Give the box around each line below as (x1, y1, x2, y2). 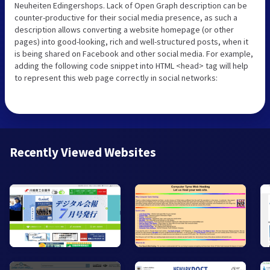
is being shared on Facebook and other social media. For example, (14, 48, 253, 59)
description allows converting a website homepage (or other (14, 24, 234, 35)
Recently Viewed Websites (10, 143, 156, 160)
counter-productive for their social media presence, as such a (14, 11, 237, 23)
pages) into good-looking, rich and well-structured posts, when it (14, 36, 248, 47)
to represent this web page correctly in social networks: (14, 72, 218, 83)
